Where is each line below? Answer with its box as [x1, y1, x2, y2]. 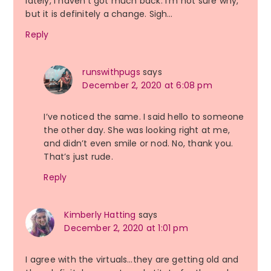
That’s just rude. [44, 151, 113, 163]
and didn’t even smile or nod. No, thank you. [44, 137, 233, 150]
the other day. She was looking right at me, [44, 124, 230, 137]
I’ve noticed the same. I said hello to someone [44, 111, 244, 123]
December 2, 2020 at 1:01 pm [64, 222, 188, 235]
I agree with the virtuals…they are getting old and [25, 253, 239, 266]
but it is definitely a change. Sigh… [25, 8, 173, 21]
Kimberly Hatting [64, 209, 136, 221]
